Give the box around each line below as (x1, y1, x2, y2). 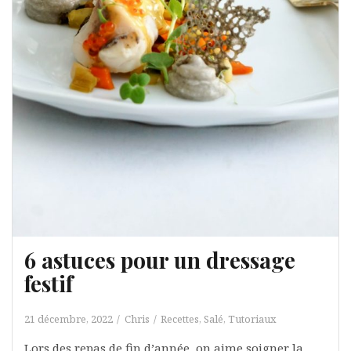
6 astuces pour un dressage (24, 245, 295, 274)
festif (24, 269, 73, 298)
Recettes (161, 312, 199, 326)
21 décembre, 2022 (24, 312, 113, 326)
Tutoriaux (228, 312, 277, 326)
